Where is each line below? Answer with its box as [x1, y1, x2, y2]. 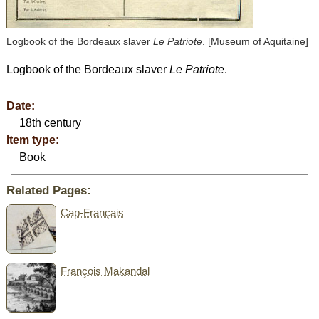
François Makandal [61, 264, 150, 277]
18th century [19, 116, 82, 129]
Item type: [6, 133, 59, 146]
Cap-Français [61, 206, 125, 219]
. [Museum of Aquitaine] [202, 35, 308, 47]
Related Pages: [6, 183, 91, 197]
